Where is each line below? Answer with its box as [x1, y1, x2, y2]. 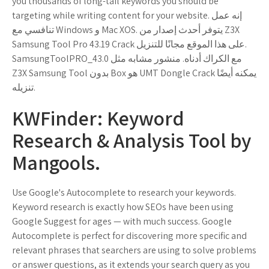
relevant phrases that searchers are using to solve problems [12, 244, 256, 256]
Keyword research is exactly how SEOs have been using [12, 201, 234, 213]
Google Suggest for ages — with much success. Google [12, 215, 232, 228]
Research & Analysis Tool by [12, 127, 251, 154]
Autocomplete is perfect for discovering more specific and [12, 229, 247, 242]
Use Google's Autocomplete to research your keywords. [12, 186, 236, 199]
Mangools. [12, 149, 100, 176]
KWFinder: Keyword [12, 104, 184, 131]
